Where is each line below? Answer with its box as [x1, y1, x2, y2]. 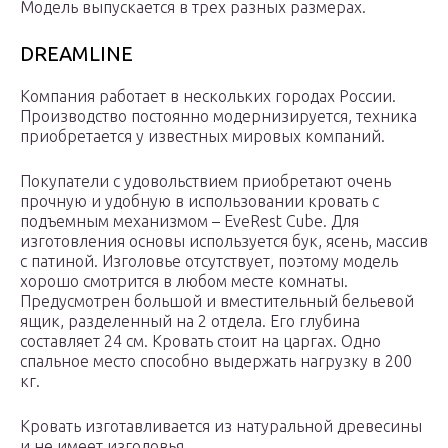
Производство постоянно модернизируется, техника [20, 107, 417, 126]
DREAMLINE [20, 42, 133, 66]
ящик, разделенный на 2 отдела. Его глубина [20, 312, 360, 331]
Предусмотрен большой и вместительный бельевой [20, 292, 414, 311]
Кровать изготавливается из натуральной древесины [20, 417, 422, 436]
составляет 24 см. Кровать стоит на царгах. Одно [20, 332, 381, 351]
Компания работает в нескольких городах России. [20, 87, 396, 106]
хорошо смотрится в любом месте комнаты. [20, 272, 348, 291]
